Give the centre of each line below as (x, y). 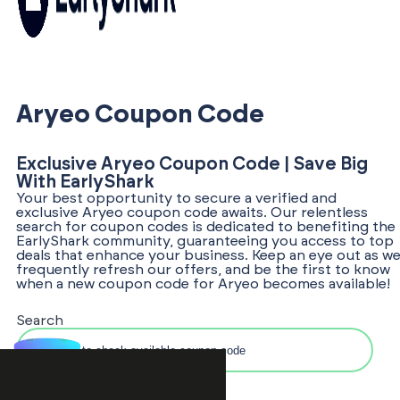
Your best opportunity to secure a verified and (176, 198)
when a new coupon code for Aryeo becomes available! (203, 284)
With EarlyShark (85, 182)
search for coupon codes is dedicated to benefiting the (206, 227)
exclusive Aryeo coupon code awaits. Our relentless (192, 212)
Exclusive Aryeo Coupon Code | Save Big (192, 164)
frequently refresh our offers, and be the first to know (203, 270)
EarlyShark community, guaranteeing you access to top (205, 241)
